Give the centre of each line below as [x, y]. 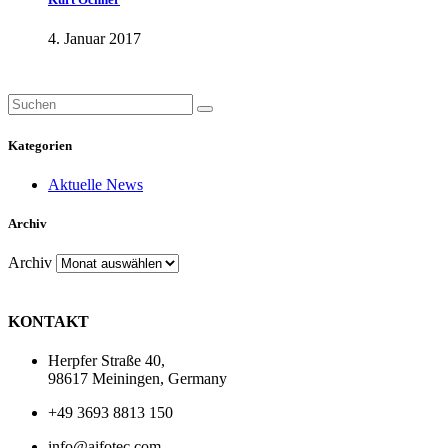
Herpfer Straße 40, [106, 361]
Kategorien [40, 145]
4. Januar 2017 [94, 39]
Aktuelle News [95, 184]
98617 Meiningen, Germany [137, 379]
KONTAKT [48, 322]
